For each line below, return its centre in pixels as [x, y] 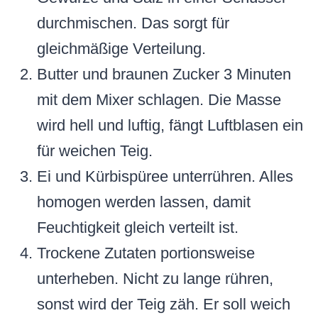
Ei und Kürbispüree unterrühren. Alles [165, 177]
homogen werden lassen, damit [144, 202]
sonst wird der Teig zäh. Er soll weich [164, 305]
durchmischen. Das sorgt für [133, 23]
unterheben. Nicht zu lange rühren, [155, 279]
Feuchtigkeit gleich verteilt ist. [138, 228]
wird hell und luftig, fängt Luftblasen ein [170, 126]
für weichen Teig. [95, 151]
